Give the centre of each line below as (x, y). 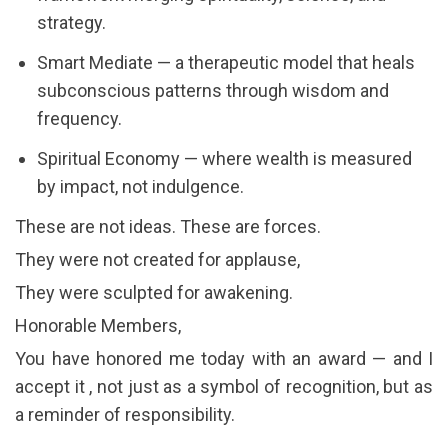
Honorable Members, (98, 325)
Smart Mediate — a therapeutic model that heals (226, 62)
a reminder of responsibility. (125, 414)
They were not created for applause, (157, 259)
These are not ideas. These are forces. (168, 226)
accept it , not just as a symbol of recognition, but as (224, 386)
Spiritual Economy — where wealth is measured (224, 158)
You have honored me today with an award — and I (224, 358)
